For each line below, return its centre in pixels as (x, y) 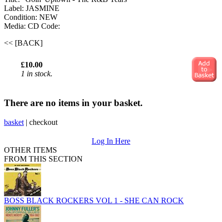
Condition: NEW (31, 17)
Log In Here (111, 141)
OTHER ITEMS (30, 150)
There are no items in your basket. (73, 103)
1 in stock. (37, 74)
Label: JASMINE (32, 8)
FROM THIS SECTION (43, 159)
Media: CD (23, 26)
